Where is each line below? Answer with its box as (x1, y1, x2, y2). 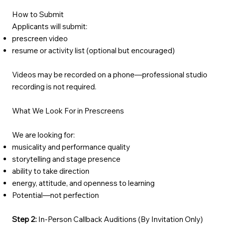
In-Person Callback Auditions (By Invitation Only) (36, 214, 203, 224)
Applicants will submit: (12, 22, 87, 31)
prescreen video (12, 34, 68, 43)
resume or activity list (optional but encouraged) (12, 46, 175, 55)
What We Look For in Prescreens (12, 106, 124, 116)
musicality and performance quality (12, 142, 130, 152)
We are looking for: (12, 130, 75, 140)
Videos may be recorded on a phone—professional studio (12, 70, 207, 79)
